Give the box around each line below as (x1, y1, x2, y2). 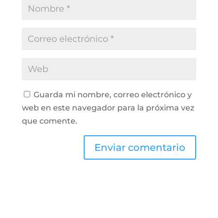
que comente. (21, 116, 77, 126)
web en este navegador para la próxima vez (21, 103, 194, 112)
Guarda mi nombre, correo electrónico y (33, 90, 192, 99)
